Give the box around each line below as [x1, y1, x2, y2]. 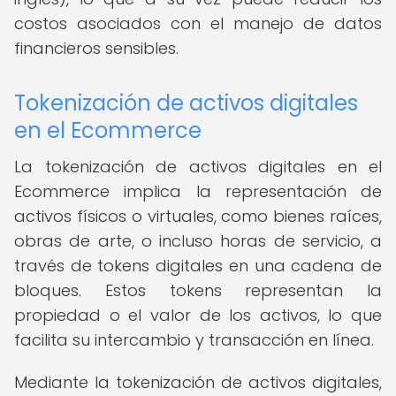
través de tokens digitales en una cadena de [14, 255, 382, 277]
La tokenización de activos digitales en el [14, 156, 382, 178]
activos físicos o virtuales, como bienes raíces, [14, 205, 382, 227]
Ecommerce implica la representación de [14, 180, 382, 202]
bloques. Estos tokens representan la [14, 279, 382, 301]
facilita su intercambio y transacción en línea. [14, 329, 374, 351]
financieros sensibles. [14, 37, 179, 59]
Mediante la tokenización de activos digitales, [14, 371, 382, 393]
